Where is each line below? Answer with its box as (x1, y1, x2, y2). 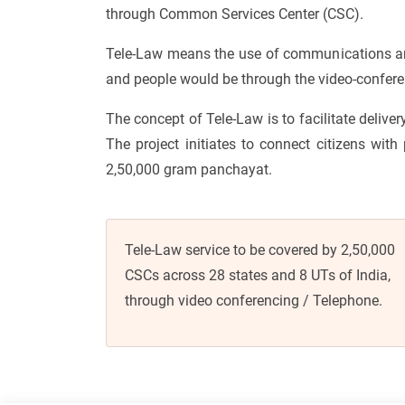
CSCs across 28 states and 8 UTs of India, (125, 266, 391, 284)
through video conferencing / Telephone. (125, 291, 382, 309)
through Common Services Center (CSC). (106, 5, 363, 23)
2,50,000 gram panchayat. (106, 160, 272, 178)
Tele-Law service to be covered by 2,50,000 (125, 240, 395, 259)
